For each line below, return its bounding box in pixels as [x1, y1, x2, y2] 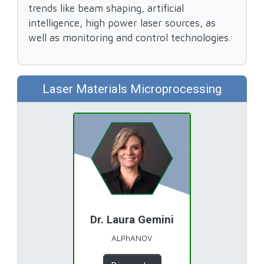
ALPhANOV [111, 233, 153, 243]
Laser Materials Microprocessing [42, 81, 222, 96]
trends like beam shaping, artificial [28, 2, 184, 15]
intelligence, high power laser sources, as [28, 16, 216, 29]
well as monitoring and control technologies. [28, 31, 232, 44]
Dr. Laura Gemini [90, 213, 174, 227]
